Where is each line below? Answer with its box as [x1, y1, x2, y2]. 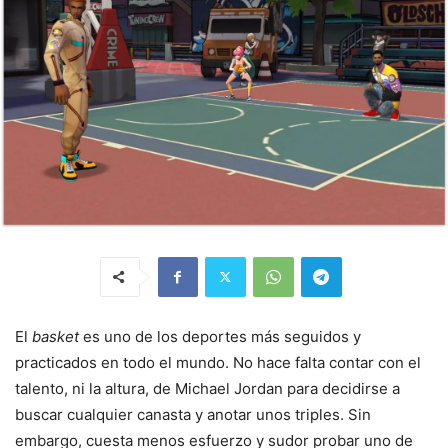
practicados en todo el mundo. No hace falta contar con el [15, 352, 421, 372]
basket [28, 326, 79, 346]
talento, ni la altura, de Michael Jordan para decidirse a [15, 378, 400, 398]
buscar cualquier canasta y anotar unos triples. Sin [15, 404, 371, 424]
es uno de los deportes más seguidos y [79, 326, 361, 346]
